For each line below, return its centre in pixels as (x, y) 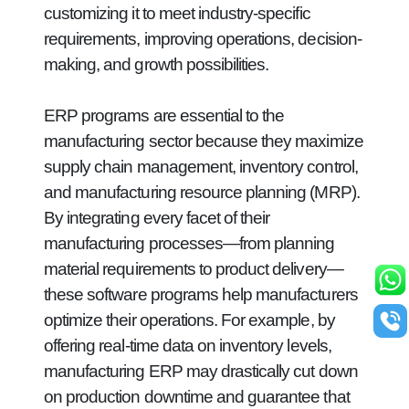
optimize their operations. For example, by (189, 320)
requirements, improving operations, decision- (203, 39)
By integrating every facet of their (157, 218)
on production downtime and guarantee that (197, 397)
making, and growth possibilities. (157, 64)
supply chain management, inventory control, (201, 167)
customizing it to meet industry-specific (177, 13)
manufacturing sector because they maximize (204, 141)
